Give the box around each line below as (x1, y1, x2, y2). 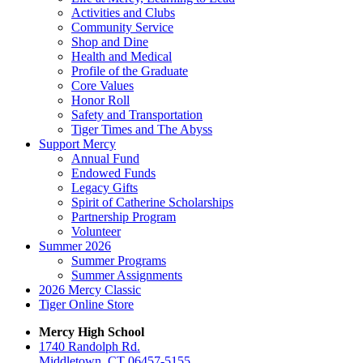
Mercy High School (39, 324, 144, 339)
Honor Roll (71, 92, 130, 107)
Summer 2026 (39, 238, 111, 253)
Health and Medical (71, 49, 172, 63)
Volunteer (71, 224, 121, 238)
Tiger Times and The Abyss (71, 122, 212, 136)
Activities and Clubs (71, 5, 175, 19)
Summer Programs (71, 253, 166, 267)
